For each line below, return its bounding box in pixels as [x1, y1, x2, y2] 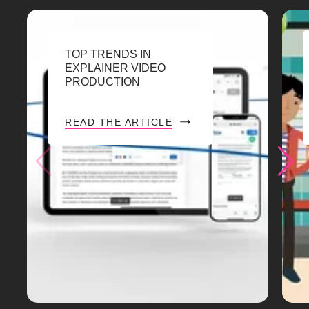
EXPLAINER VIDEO [65, 62, 166, 74]
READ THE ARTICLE [65, 117, 173, 128]
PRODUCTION [65, 76, 141, 88]
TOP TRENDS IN [65, 48, 152, 60]
